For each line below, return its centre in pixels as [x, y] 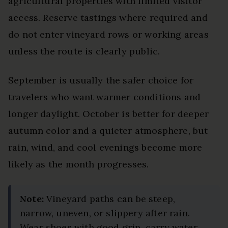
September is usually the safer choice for [101, 80]
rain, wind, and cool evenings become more [105, 147]
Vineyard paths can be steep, [109, 198]
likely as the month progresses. [79, 164]
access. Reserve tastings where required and [108, 17]
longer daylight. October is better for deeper [109, 113]
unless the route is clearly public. [84, 51]
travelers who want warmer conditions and [105, 97]
